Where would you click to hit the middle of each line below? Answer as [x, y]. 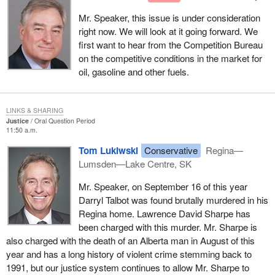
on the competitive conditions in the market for [170, 58]
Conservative [171, 150]
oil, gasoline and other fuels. [134, 71]
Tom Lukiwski [108, 151]
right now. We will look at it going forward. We [168, 31]
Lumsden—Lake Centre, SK [135, 164]
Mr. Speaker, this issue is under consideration [169, 17]
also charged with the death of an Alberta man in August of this [130, 241]
